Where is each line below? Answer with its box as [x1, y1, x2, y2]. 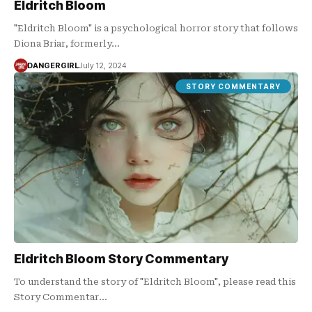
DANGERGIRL [26, 60, 79, 70]
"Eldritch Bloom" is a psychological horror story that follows [14, 22, 298, 33]
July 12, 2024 [78, 60, 126, 70]
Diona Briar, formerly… [14, 38, 120, 49]
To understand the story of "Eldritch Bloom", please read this [14, 276, 296, 287]
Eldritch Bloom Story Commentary [14, 251, 228, 266]
